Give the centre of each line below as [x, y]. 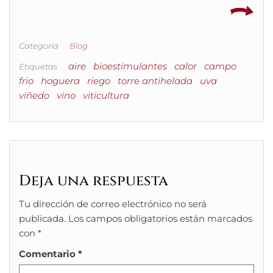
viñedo [34, 95]
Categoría [39, 45]
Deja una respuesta [94, 181]
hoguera [60, 80]
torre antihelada [155, 80]
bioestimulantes [130, 66]
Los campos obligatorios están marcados [160, 218]
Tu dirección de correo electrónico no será [113, 204]
